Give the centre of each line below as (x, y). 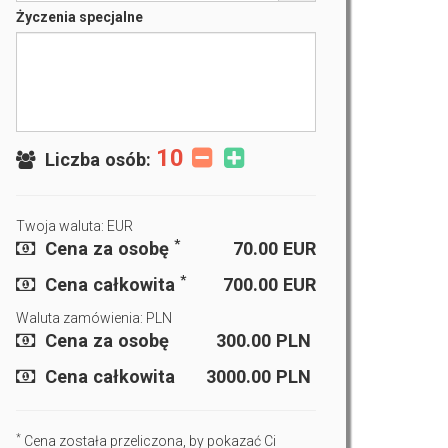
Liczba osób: (98, 159)
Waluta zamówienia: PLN (94, 318)
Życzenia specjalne (79, 17)
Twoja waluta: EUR (74, 226)
